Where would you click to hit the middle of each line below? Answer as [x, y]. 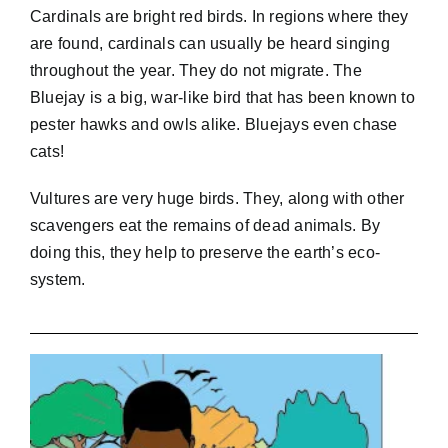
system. [57, 279]
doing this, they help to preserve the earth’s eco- [204, 252]
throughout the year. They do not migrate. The [195, 70]
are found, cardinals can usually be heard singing [209, 43]
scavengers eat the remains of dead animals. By [205, 225]
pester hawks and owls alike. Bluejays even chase [213, 124]
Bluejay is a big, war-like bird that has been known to [222, 97]
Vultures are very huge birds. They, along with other [217, 198]
